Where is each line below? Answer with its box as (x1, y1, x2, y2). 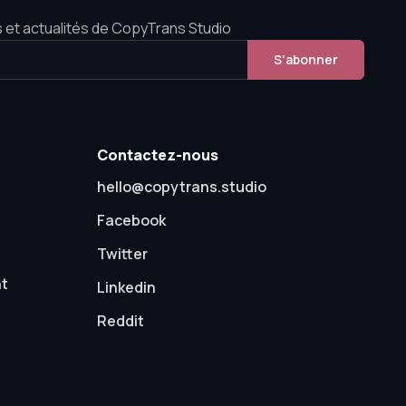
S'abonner (274, 51, 339, 68)
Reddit (97, 311, 145, 331)
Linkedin (97, 277, 157, 297)
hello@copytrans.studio (97, 177, 267, 197)
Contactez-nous (97, 145, 219, 165)
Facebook (97, 210, 167, 230)
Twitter (97, 244, 149, 264)
